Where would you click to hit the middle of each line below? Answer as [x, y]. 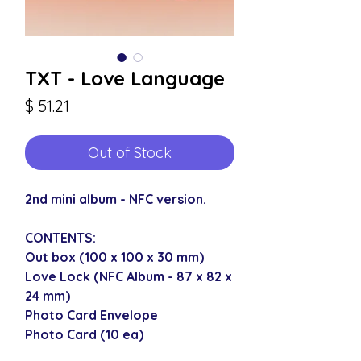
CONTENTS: [60, 237]
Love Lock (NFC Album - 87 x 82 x [129, 276]
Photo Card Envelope [91, 315]
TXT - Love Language [125, 78]
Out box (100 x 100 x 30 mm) [114, 257]
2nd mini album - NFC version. [116, 199]
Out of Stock [130, 152]
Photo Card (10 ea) [84, 334]
